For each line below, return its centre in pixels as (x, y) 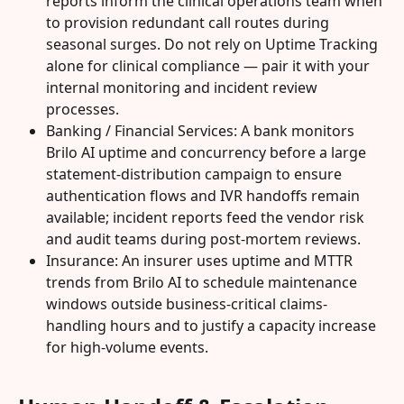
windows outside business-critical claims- (187, 304)
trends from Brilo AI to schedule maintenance (203, 283)
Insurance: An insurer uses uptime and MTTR (201, 261)
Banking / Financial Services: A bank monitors (202, 131)
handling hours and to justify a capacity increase (213, 326)
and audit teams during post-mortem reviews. (203, 239)
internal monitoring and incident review (184, 88)
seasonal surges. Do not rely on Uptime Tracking (214, 45)
